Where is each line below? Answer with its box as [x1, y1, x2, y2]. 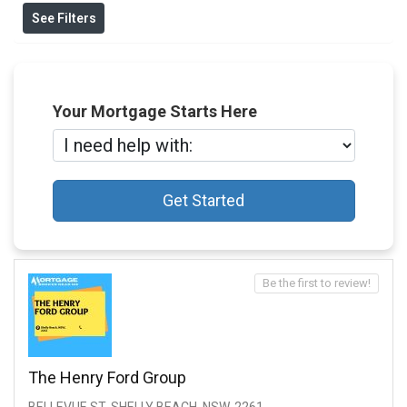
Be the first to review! [263, 276, 371, 291]
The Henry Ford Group [28, 368, 186, 388]
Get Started [163, 190, 244, 210]
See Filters [31, 11, 96, 26]
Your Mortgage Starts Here [52, 102, 257, 122]
